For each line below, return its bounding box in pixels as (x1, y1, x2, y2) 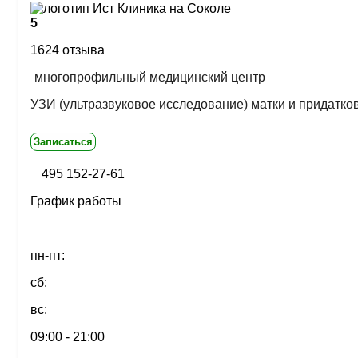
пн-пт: (30, 249, 65, 262)
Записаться (34, 136, 93, 148)
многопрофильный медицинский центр (34, 70, 265, 84)
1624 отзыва (30, 43, 105, 57)
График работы (30, 194, 121, 208)
